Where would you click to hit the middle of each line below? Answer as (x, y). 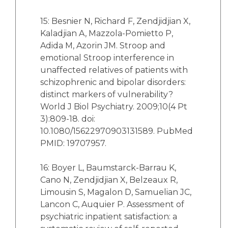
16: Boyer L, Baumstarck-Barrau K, (108, 168)
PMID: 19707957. (73, 143)
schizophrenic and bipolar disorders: (113, 82)
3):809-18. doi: (68, 119)
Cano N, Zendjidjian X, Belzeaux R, (109, 180)
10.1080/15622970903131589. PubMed (117, 131)
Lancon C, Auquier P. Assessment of (112, 204)
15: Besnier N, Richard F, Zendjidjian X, (115, 21)
